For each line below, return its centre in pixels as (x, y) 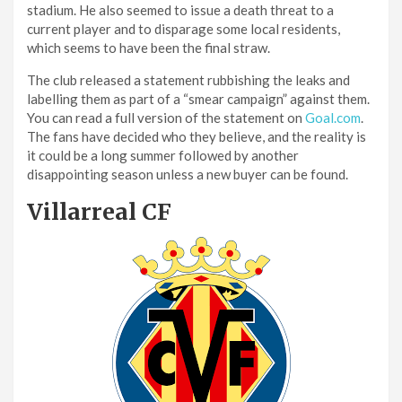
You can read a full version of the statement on (166, 117)
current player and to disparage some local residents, (184, 28)
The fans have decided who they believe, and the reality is (197, 136)
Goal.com (333, 117)
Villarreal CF (99, 211)
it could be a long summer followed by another (163, 155)
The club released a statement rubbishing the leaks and (188, 79)
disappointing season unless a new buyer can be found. (188, 174)
